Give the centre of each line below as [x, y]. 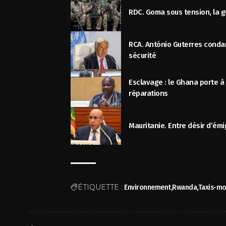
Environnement [148, 187]
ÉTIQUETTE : [100, 187]
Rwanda [185, 187]
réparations [148, 94]
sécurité [143, 56]
